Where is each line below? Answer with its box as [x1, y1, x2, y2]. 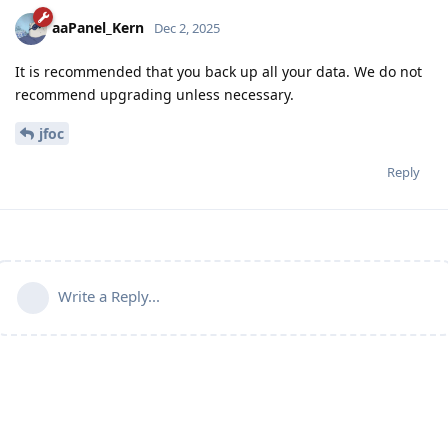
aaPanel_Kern [52, 17, 144, 37]
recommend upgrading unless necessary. [15, 85, 294, 105]
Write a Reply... [58, 285, 160, 306]
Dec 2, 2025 [154, 18, 220, 37]
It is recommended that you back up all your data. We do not [15, 62, 422, 82]
